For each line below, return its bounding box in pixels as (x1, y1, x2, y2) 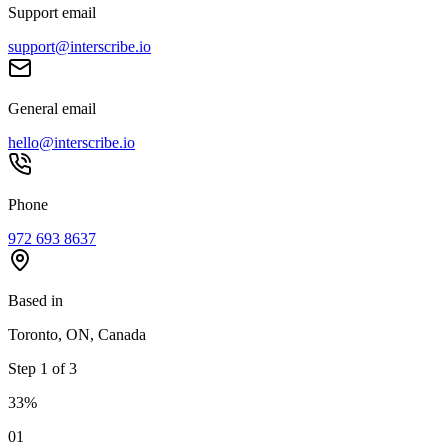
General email (8, 99, 96, 117)
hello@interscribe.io (8, 133, 135, 151)
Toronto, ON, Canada (8, 325, 146, 343)
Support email (8, 3, 96, 21)
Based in (8, 291, 63, 309)
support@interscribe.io (8, 37, 151, 55)
